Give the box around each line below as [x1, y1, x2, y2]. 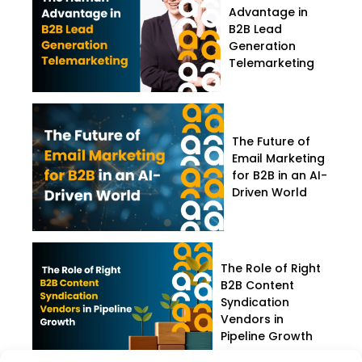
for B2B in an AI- [232, 167, 328, 184]
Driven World [232, 184, 308, 201]
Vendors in [221, 311, 284, 328]
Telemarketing [229, 55, 315, 72]
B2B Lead [229, 21, 283, 38]
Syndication [221, 294, 290, 311]
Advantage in [229, 4, 309, 21]
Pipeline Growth [221, 328, 314, 345]
